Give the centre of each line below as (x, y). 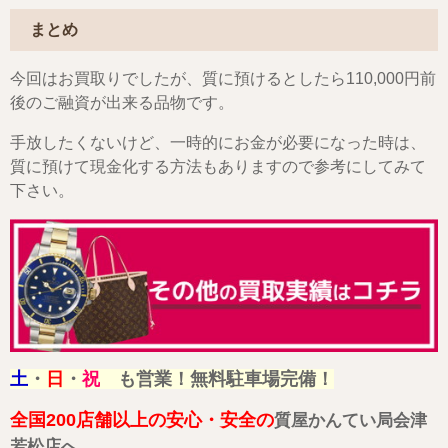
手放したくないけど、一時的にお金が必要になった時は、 (218, 142)
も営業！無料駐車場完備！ (217, 379)
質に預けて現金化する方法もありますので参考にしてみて (218, 166)
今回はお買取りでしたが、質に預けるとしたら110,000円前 (223, 78)
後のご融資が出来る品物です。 (122, 102)
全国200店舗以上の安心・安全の (142, 420)
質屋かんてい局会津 (350, 421)
